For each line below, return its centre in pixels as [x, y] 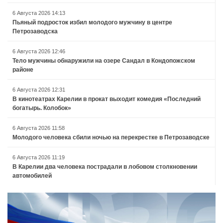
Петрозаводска [35, 31]
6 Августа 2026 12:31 [39, 89]
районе [23, 69]
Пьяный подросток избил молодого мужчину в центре [92, 22]
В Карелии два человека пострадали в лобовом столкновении [105, 167]
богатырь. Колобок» [42, 108]
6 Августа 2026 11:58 [39, 128]
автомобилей [32, 175]
